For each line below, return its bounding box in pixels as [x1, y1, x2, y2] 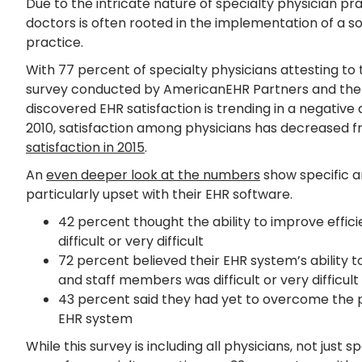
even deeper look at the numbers [46, 165, 260, 184]
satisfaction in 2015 [26, 137, 145, 157]
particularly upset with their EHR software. [26, 184, 293, 204]
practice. [26, 32, 83, 52]
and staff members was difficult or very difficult [58, 270, 359, 289]
